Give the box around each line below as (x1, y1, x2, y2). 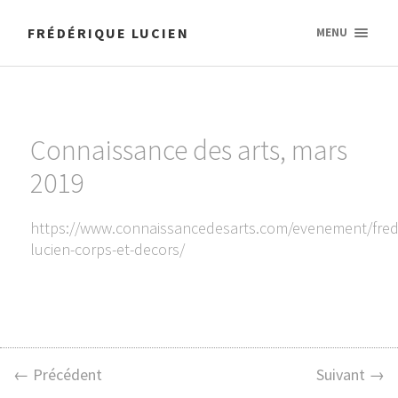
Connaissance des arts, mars (29, 132, 347, 168)
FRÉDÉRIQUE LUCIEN (28, 24, 190, 42)
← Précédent (13, 363, 102, 385)
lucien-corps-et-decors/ (29, 239, 185, 259)
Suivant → (316, 363, 385, 385)
